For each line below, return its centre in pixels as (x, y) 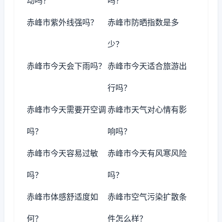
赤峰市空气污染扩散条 (147, 197)
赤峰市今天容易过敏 (62, 153)
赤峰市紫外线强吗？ (62, 22)
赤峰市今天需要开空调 (66, 110)
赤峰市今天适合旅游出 (147, 66)
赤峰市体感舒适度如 (62, 197)
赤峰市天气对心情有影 (147, 110)
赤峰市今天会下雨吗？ (66, 66)
